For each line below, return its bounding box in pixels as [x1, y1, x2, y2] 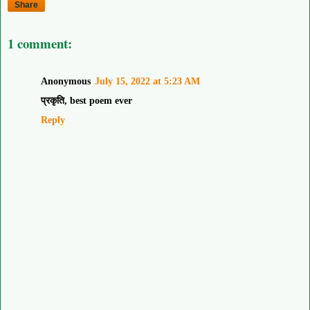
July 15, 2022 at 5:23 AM [95, 75, 200, 86]
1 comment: [8, 34, 72, 53]
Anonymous [41, 75, 91, 86]
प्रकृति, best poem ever [41, 94, 132, 106]
